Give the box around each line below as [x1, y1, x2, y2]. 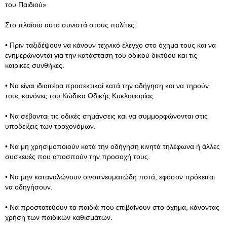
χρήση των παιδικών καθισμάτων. [5, 213, 112, 221]
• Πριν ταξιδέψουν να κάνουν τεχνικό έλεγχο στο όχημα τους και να [5, 41, 216, 49]
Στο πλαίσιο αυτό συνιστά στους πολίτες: [5, 21, 136, 29]
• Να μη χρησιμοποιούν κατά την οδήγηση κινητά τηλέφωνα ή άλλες [5, 142, 220, 150]
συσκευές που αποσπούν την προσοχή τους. [5, 153, 150, 161]
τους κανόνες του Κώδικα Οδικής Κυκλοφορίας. [5, 92, 156, 100]
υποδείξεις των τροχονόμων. [5, 122, 96, 130]
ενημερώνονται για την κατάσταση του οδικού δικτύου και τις [5, 51, 197, 59]
